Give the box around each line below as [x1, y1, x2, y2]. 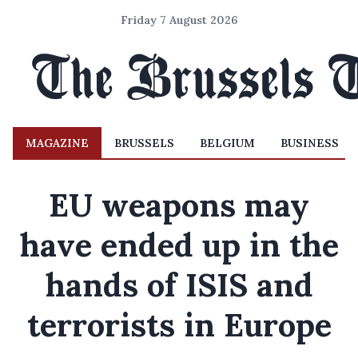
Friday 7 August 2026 [121, 13, 237, 27]
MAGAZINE [26, 136, 89, 150]
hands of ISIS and [45, 265, 313, 305]
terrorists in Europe [26, 304, 332, 345]
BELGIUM [200, 136, 255, 150]
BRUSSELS [114, 136, 174, 150]
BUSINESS [280, 136, 339, 150]
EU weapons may [49, 185, 309, 225]
